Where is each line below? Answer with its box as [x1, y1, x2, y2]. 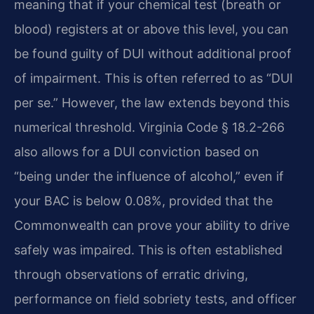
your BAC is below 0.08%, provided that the [14, 193, 273, 209]
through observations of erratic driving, [14, 267, 248, 282]
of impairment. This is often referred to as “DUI [14, 71, 293, 86]
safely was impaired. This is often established [14, 243, 282, 258]
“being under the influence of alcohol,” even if [14, 169, 284, 184]
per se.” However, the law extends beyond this [14, 95, 289, 111]
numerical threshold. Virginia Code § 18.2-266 [14, 120, 285, 135]
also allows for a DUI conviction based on [14, 144, 259, 160]
